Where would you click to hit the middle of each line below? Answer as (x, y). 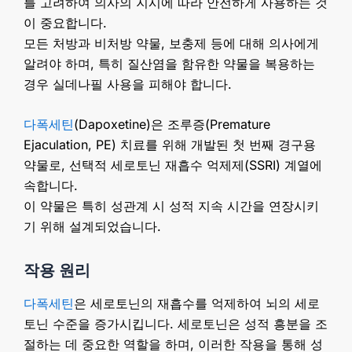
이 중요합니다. (65, 22)
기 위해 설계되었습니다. (92, 227)
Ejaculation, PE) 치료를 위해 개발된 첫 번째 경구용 (170, 145)
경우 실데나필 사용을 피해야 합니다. (128, 84)
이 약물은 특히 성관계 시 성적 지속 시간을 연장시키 (171, 206)
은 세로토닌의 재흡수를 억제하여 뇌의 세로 (197, 304)
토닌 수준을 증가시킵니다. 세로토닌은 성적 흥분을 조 (176, 324)
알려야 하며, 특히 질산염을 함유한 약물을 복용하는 (169, 63)
